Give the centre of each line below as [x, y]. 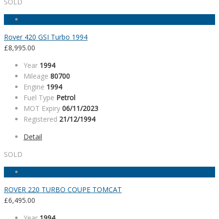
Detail [33, 137]
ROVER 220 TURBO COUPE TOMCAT [63, 190]
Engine [34, 87]
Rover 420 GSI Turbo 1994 [46, 37]
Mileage [36, 76]
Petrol [66, 98]
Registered [40, 119]
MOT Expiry [42, 109]
